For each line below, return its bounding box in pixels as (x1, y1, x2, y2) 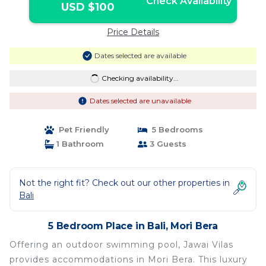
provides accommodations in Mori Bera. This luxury (9, 254, 248, 265)
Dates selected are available (94, 51, 186, 60)
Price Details (107, 27, 159, 37)
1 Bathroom (53, 139, 104, 148)
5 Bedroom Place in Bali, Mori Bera (48, 220, 218, 232)
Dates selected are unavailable (89, 96, 191, 105)
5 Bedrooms (147, 125, 203, 134)
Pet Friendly (53, 125, 109, 134)
